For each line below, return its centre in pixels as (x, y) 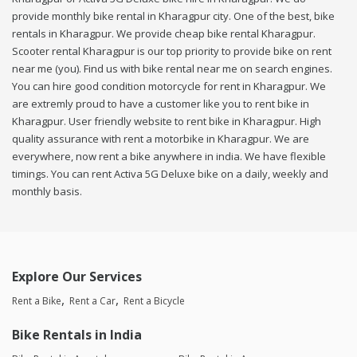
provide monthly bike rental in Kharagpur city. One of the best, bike (173, 16)
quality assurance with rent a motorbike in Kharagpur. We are (161, 139)
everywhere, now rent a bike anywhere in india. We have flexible (169, 157)
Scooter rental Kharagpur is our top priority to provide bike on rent (172, 51)
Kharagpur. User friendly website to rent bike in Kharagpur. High (167, 122)
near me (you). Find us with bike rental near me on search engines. (172, 69)
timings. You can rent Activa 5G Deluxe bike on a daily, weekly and (170, 174)
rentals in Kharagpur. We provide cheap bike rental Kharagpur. (164, 34)
